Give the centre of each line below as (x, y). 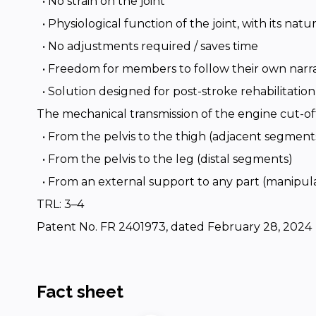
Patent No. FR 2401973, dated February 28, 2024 (174, 227)
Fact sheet (80, 292)
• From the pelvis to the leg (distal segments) (165, 159)
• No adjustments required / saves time (147, 46)
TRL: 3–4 (60, 204)
